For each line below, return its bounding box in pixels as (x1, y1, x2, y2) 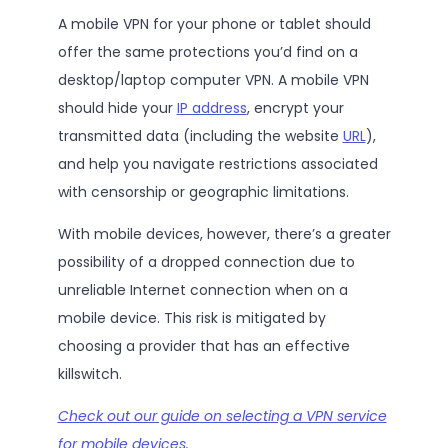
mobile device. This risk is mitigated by (57, 307, 326, 328)
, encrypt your (246, 97, 344, 118)
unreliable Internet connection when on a (57, 279, 348, 300)
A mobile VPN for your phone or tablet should (57, 13, 371, 34)
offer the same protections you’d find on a (57, 41, 358, 62)
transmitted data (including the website (57, 125, 343, 146)
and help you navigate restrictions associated (57, 153, 378, 174)
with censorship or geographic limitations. (57, 181, 349, 202)
